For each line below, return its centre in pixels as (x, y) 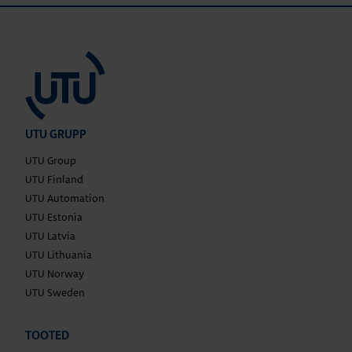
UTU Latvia (50, 236)
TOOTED (47, 336)
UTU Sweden (55, 292)
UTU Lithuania (59, 255)
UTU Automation (65, 198)
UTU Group (51, 160)
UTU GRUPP (56, 135)
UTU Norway (55, 273)
